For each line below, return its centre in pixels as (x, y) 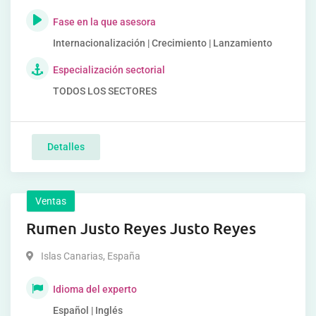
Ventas (51, 201)
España (123, 256)
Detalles (66, 147)
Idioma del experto (95, 289)
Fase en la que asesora (104, 22)
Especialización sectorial (109, 70)
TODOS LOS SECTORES (105, 91)
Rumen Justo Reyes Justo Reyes (141, 228)
